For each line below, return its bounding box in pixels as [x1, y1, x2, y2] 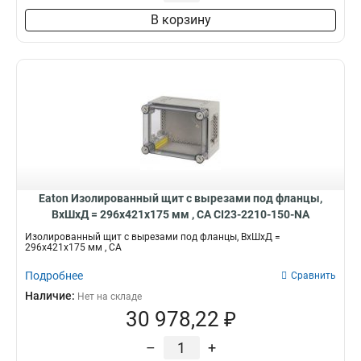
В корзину [150, 12, 211, 27]
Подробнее [25, 269, 83, 282]
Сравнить [291, 270, 336, 281]
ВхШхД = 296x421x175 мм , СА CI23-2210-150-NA [52, 208, 309, 221]
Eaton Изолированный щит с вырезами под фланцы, [39, 192, 322, 205]
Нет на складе [77, 291, 142, 302]
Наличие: [25, 289, 77, 302]
